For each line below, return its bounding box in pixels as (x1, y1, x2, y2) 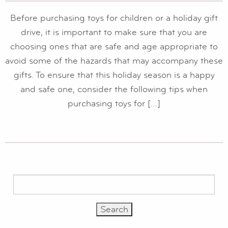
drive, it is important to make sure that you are (21, 27, 207, 38)
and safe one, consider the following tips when (20, 84, 208, 95)
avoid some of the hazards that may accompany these (5, 55, 223, 67)
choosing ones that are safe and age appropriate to (10, 41, 218, 52)
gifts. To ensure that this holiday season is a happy (13, 70, 215, 81)
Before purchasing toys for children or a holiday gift (10, 13, 218, 24)
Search (13, 176, 35, 185)
